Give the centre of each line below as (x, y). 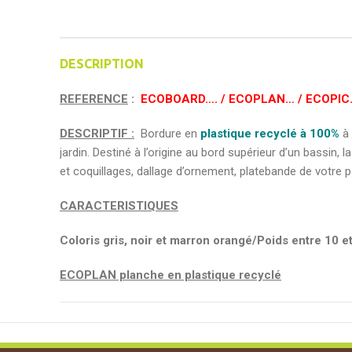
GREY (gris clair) (106, 310)
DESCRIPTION (102, 64)
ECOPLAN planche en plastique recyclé (170, 275)
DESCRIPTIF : (97, 134)
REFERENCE (94, 99)
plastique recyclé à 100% (270, 134)
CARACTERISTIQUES (119, 206)
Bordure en (170, 134)
